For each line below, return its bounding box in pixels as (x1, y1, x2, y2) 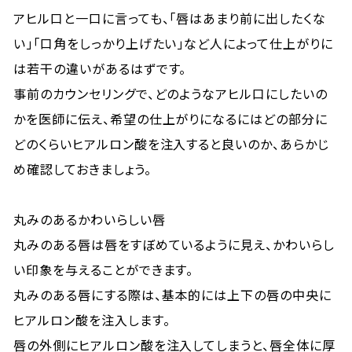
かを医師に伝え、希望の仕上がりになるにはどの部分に (13, 109, 328, 128)
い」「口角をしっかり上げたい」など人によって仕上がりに (13, 34, 333, 53)
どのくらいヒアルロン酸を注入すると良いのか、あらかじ (13, 134, 329, 153)
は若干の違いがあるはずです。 (13, 59, 187, 78)
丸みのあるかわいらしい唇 (13, 210, 166, 229)
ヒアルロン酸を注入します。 (13, 310, 170, 329)
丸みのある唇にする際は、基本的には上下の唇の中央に (13, 285, 332, 304)
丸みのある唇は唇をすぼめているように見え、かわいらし (13, 235, 335, 254)
